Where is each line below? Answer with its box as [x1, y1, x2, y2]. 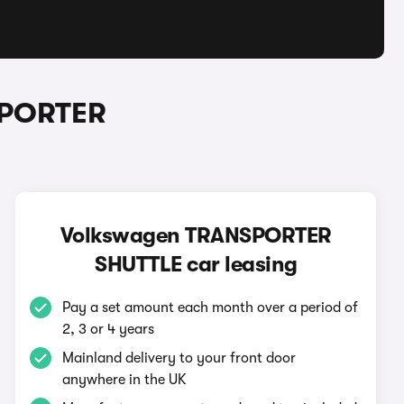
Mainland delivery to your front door [62, 350, 297, 366]
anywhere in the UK [62, 372, 188, 388]
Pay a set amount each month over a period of [62, 299, 359, 316]
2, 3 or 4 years [62, 321, 155, 337]
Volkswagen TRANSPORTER [60, 223, 332, 248]
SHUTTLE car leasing [95, 252, 298, 277]
